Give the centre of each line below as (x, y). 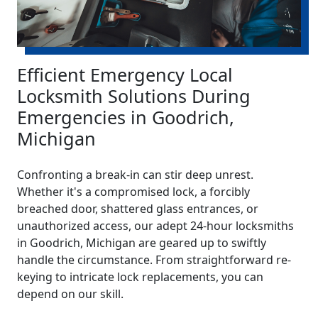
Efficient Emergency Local (125, 75)
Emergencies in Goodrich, (126, 117)
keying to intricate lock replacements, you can (140, 277)
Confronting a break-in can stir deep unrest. (135, 175)
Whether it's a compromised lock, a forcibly (133, 192)
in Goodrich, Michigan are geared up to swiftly (142, 243)
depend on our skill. (70, 294)
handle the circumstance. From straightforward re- (154, 260)
